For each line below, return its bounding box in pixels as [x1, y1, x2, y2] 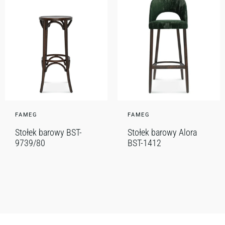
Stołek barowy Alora [128, 127, 197, 138]
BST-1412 [128, 137, 161, 148]
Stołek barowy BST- [15, 127, 82, 138]
